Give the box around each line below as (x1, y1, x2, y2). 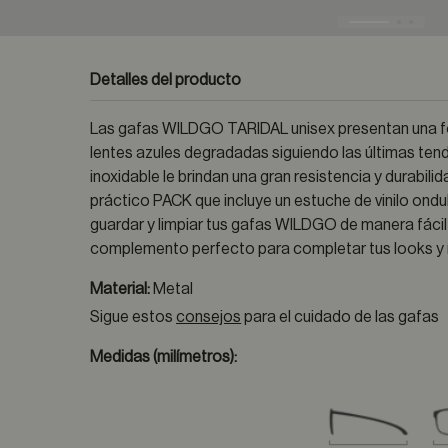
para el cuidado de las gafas (241, 309, 440, 325)
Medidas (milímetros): (90, 349, 238, 365)
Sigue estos (90, 309, 177, 325)
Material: (90, 281, 154, 297)
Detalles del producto (90, 72, 242, 88)
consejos (176, 309, 242, 325)
